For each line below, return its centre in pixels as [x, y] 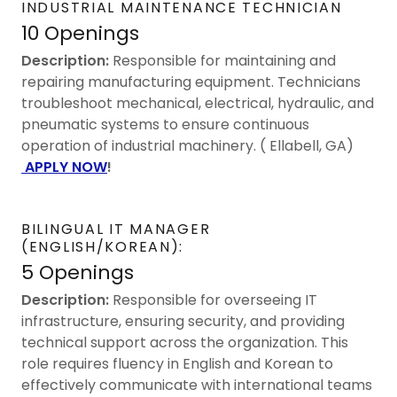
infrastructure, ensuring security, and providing [183, 321]
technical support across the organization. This [185, 342]
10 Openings [80, 33]
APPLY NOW [64, 167]
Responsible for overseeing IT [213, 300]
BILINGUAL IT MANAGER [116, 229]
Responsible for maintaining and [222, 60]
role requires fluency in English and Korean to [177, 363]
